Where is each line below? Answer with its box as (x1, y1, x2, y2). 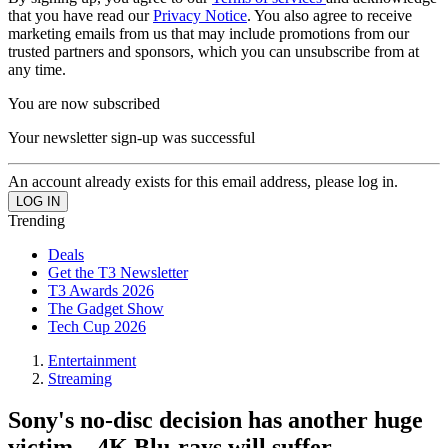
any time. (8, 60, 66, 78)
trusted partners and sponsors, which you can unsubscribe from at (8, 42, 419, 60)
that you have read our (8, 6, 153, 24)
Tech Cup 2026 (48, 317, 146, 335)
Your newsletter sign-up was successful (8, 128, 255, 146)
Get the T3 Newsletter (48, 263, 188, 281)
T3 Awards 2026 (48, 281, 154, 299)
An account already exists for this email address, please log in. (8, 172, 398, 190)
